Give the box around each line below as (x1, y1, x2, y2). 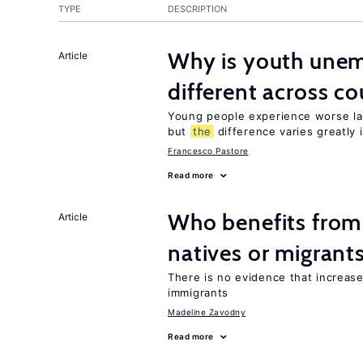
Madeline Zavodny (168, 307, 246, 317)
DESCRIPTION (168, 3, 227, 15)
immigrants (168, 286, 228, 299)
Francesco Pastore (168, 146, 249, 156)
